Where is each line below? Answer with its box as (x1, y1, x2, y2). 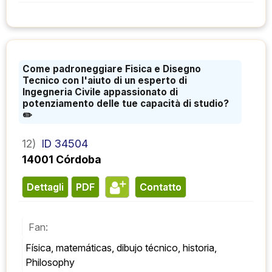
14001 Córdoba (22, 152, 101, 166)
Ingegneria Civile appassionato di (22, 86, 178, 98)
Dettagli (34, 180, 64, 193)
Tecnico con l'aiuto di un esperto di (22, 74, 187, 86)
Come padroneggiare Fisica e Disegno (22, 63, 201, 75)
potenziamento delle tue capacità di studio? (22, 97, 229, 109)
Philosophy (25, 256, 75, 268)
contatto (147, 180, 182, 193)
